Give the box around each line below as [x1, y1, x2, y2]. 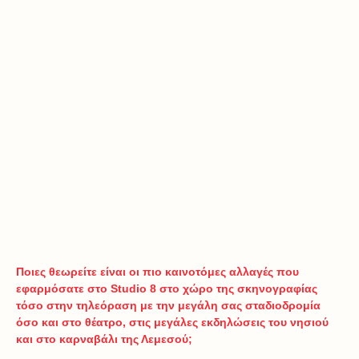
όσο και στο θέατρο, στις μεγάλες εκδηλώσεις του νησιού [16, 316, 329, 329]
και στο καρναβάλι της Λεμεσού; [16, 333, 192, 345]
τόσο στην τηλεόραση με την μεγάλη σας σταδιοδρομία [16, 299, 321, 312]
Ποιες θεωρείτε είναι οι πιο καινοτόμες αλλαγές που [16, 265, 299, 278]
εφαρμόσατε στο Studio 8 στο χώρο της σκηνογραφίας [16, 282, 317, 295]
